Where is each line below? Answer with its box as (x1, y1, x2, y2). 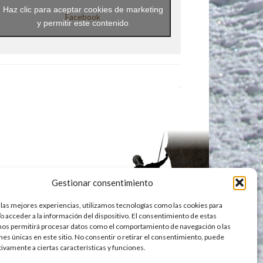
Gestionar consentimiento (52, 177, 154, 188)
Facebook (65, 11, 101, 22)
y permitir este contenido (37, 18, 129, 28)
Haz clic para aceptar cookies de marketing (2, 5, 163, 15)
